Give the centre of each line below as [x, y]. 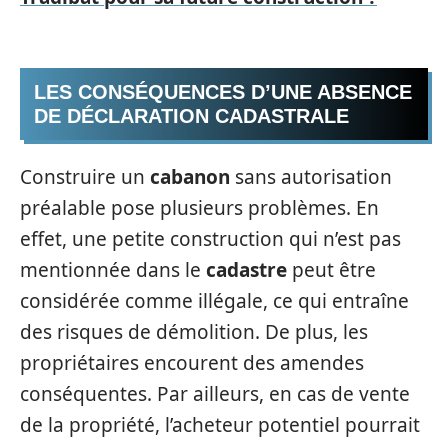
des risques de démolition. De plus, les [194, 332]
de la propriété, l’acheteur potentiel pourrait [220, 425]
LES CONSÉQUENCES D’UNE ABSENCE [223, 91]
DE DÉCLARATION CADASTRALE [191, 115]
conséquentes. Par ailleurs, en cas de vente [215, 394]
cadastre [246, 270]
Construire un [85, 177]
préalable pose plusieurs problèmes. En [199, 208]
